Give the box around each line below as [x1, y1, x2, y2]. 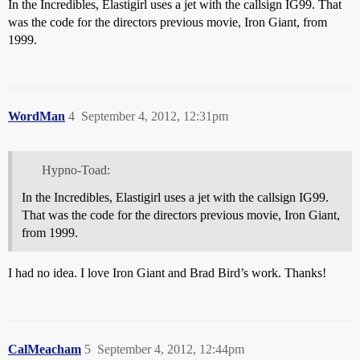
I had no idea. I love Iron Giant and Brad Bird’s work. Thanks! [8, 265, 326, 280]
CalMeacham [8, 342, 81, 356]
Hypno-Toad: [41, 162, 110, 177]
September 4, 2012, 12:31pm [81, 109, 228, 123]
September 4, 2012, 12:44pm [97, 342, 244, 356]
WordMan [8, 109, 65, 123]
